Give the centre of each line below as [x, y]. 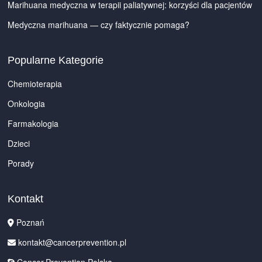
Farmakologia [33, 123]
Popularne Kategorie [56, 60]
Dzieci [19, 143]
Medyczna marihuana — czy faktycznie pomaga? [99, 24]
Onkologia [27, 103]
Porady [21, 163]
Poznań [30, 222]
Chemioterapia [35, 83]
